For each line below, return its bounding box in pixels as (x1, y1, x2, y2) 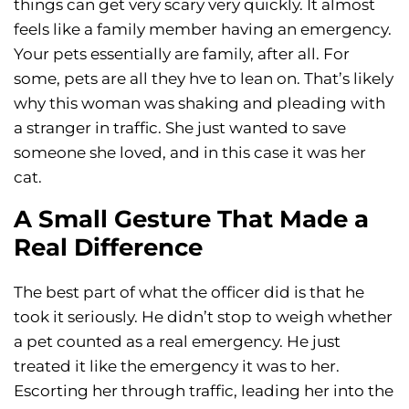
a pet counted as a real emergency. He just (14, 332, 341, 351)
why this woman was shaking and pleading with (14, 94, 385, 113)
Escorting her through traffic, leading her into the (14, 382, 393, 401)
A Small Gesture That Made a (14, 204, 369, 235)
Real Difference (14, 233, 203, 263)
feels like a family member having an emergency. (14, 20, 392, 39)
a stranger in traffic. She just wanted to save (14, 119, 346, 138)
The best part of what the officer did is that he (14, 283, 364, 302)
